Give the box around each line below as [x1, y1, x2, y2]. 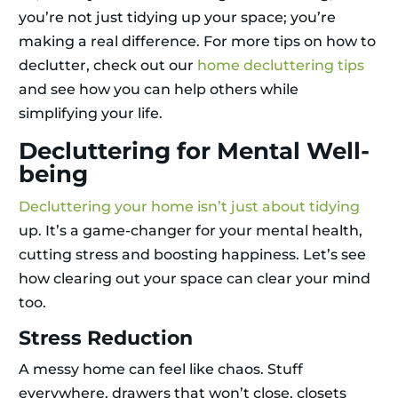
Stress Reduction [19, 326, 193, 351]
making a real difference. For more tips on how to [19, 33, 376, 51]
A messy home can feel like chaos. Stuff [19, 361, 303, 378]
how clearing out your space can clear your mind [19, 270, 370, 288]
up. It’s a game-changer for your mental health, [19, 222, 362, 240]
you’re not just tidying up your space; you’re [19, 9, 336, 27]
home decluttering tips [197, 57, 364, 75]
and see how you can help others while [19, 81, 298, 99]
